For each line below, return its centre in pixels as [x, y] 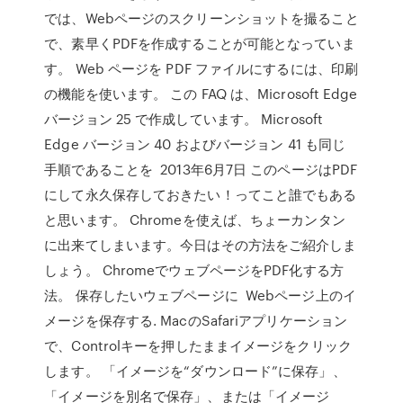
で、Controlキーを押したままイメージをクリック [198, 345]
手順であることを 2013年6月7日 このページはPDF [201, 169]
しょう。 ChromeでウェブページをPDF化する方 [194, 270]
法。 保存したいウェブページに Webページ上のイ [200, 295]
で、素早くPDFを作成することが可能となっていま [200, 43]
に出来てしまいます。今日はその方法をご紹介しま [201, 245]
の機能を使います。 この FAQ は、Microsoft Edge [201, 94]
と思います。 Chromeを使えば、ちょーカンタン [195, 219]
